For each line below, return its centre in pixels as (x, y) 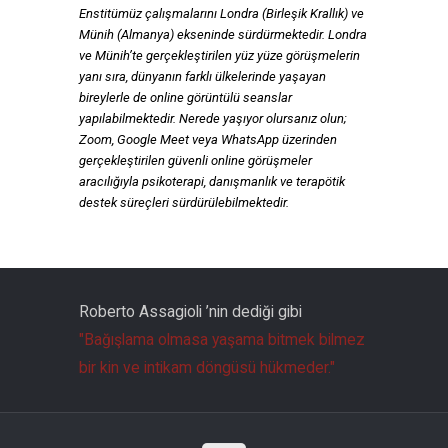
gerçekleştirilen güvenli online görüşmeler (195, 161)
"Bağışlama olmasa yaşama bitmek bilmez (222, 340)
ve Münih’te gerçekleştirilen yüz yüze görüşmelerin (219, 56)
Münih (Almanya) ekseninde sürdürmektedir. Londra (223, 35)
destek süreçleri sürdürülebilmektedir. (184, 203)
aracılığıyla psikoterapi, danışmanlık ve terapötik (212, 182)
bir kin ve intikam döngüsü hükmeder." (207, 368)
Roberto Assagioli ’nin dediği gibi (190, 312)
